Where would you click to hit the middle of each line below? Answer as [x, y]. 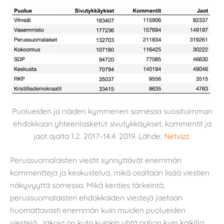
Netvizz [176, 136]
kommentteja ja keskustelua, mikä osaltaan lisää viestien [110, 173]
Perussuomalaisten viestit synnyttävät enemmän [96, 160]
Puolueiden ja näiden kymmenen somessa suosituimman [112, 111]
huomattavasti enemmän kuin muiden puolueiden [98, 210]
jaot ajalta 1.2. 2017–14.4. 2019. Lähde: [99, 136]
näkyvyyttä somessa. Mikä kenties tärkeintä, [87, 185]
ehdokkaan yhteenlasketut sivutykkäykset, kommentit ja [112, 124]
